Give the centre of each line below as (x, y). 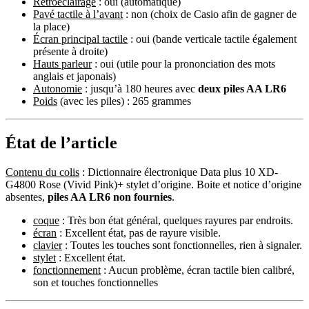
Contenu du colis (42, 172)
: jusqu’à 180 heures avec (140, 88)
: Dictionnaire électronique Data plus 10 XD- (179, 172)
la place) (51, 26)
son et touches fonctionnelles (96, 282)
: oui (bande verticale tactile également (212, 39)
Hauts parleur (62, 63)
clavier (48, 245)
